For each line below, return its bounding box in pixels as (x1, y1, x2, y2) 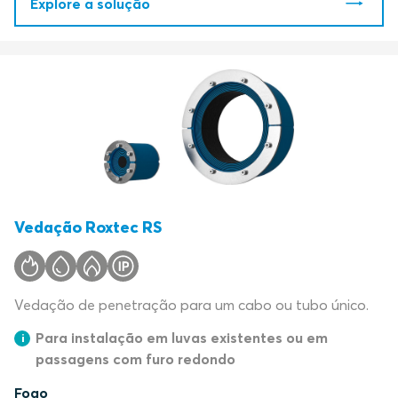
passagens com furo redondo (36, 350, 235, 368)
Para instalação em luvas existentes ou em (36, 329, 328, 346)
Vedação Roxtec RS (14, 217, 162, 237)
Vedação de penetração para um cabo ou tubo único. (14, 296, 369, 314)
